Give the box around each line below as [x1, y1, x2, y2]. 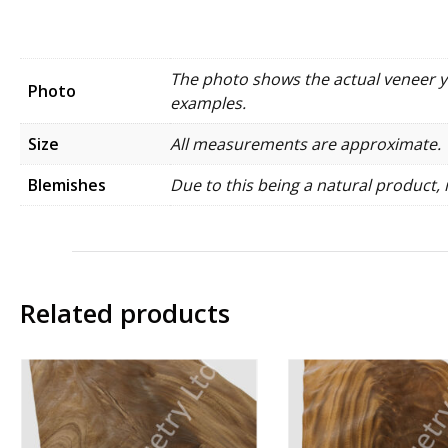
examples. [170, 91, 246, 114]
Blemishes [28, 173, 106, 196]
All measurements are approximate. [170, 132, 441, 155]
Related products [20, 294, 230, 331]
